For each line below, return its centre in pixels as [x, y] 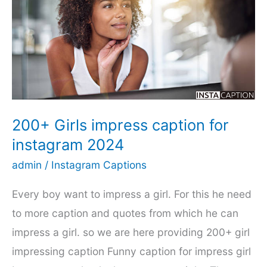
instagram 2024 [68, 144]
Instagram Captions [99, 164]
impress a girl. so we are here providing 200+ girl [131, 232]
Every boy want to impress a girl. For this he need [132, 194]
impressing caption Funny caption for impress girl [131, 251]
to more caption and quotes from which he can [125, 213]
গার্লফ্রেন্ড [27, 24]
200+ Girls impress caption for [120, 125]
